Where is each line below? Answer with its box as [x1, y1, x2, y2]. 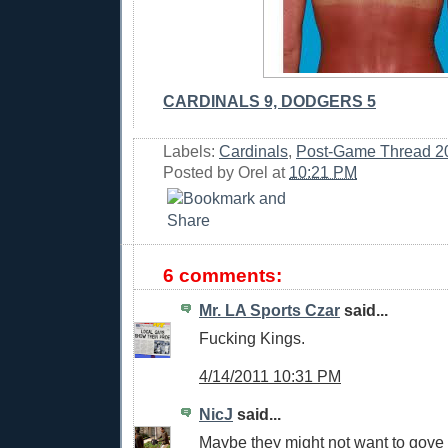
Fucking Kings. [199, 329, 305, 348]
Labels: [163, 141, 219, 160]
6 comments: [163, 264, 282, 286]
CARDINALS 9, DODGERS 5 [163, 92, 376, 111]
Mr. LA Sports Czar [199, 300, 340, 319]
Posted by [163, 162, 238, 181]
